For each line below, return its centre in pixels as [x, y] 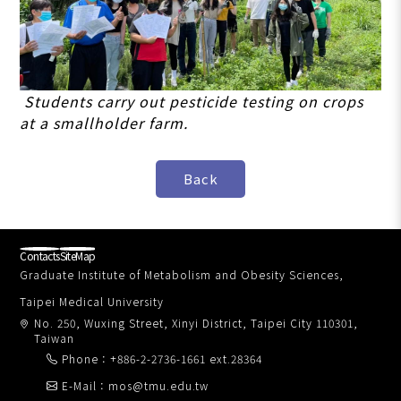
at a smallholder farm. [104, 122]
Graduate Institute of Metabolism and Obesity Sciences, [182, 274]
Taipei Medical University [92, 301]
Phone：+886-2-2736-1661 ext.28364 [162, 358]
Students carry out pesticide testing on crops [192, 101]
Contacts [40, 255]
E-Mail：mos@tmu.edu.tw [136, 385]
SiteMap [77, 255]
